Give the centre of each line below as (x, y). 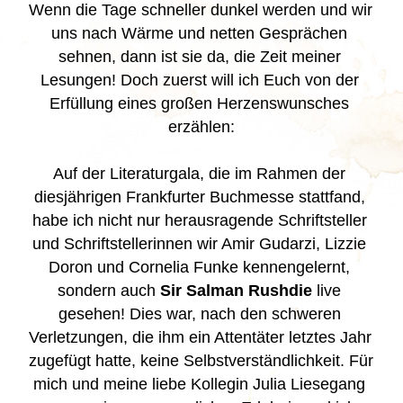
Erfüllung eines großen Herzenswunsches (199, 103)
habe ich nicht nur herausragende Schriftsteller (199, 220)
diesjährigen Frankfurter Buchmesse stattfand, (199, 197)
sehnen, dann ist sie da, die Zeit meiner (199, 57)
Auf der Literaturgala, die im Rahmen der (199, 174)
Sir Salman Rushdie (236, 291)
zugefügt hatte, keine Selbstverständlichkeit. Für (201, 361)
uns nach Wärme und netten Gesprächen (199, 33)
